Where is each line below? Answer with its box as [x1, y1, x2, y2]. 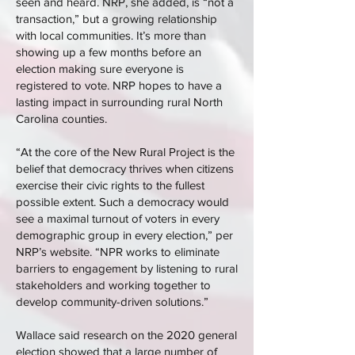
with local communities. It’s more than [16, 29, 206, 42]
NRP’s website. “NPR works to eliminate [16, 245, 219, 258]
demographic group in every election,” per [16, 228, 233, 242]
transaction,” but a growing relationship [16, 12, 217, 25]
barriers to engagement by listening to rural [16, 261, 238, 275]
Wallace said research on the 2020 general [16, 328, 237, 342]
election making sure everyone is [16, 62, 184, 75]
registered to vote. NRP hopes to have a [16, 78, 222, 92]
